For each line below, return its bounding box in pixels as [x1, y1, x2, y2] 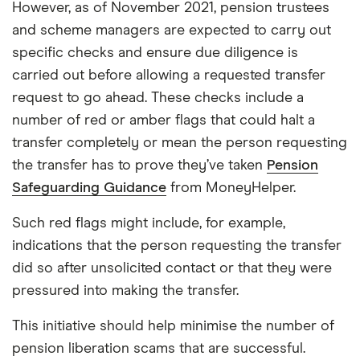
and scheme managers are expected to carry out [12, 23, 331, 38]
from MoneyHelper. [166, 181, 296, 195]
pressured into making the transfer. [12, 284, 239, 298]
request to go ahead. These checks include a [12, 91, 304, 105]
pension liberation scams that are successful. [12, 342, 305, 356]
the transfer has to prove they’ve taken [12, 158, 267, 173]
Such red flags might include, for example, [12, 216, 285, 231]
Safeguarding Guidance [12, 181, 166, 195]
